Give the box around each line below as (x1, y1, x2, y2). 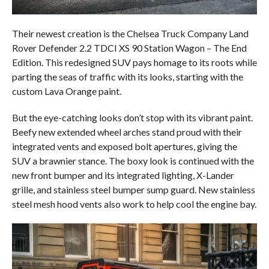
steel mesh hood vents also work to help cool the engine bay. (11, 198, 256, 210)
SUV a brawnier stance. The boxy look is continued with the (11, 154, 254, 166)
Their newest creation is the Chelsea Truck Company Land (11, 27, 249, 39)
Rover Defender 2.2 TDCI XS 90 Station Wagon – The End (11, 41, 247, 53)
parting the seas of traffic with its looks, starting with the (11, 70, 243, 82)
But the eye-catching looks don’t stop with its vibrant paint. (11, 111, 253, 123)
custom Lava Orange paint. (11, 85, 121, 97)
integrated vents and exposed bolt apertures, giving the (11, 140, 237, 152)
